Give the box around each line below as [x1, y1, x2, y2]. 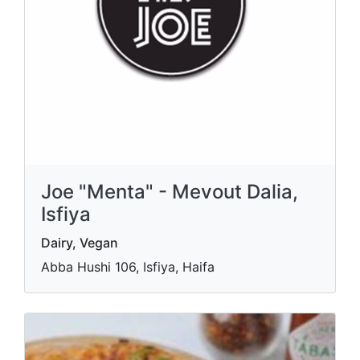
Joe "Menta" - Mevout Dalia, [41, 180, 298, 204]
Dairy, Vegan [41, 235, 118, 252]
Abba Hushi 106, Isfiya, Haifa [41, 259, 215, 276]
